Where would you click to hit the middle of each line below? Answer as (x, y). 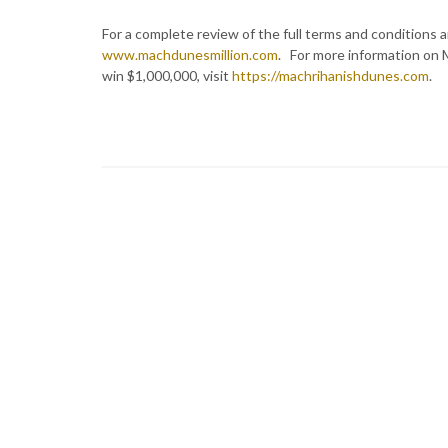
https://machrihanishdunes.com (330, 75)
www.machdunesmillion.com (190, 54)
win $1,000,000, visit (167, 75)
